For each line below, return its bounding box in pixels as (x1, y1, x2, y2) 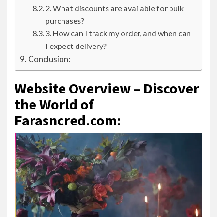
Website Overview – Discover (15, 78, 199, 97)
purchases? (45, 15, 84, 25)
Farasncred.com (15, 110, 117, 129)
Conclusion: (28, 53, 71, 64)
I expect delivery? (45, 41, 107, 50)
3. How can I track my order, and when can (45, 28, 191, 38)
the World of (15, 94, 94, 113)
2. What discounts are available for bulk (45, 3, 184, 13)
